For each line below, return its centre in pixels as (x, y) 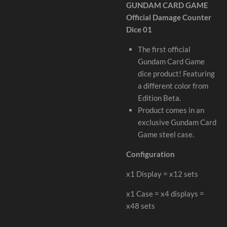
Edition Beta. (159, 98)
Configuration (150, 154)
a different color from (173, 85)
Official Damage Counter (169, 17)
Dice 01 (139, 29)
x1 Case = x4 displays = (165, 193)
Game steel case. (166, 134)
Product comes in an (171, 110)
